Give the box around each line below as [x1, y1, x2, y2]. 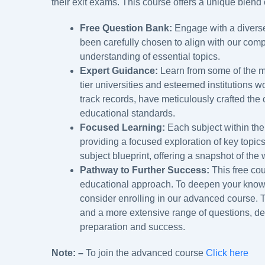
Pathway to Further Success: [80, 164, 209, 175]
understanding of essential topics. [80, 51, 220, 62]
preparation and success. [80, 221, 185, 232]
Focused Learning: [80, 122, 165, 132]
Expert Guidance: [80, 65, 158, 76]
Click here [206, 247, 248, 258]
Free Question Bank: [80, 22, 172, 33]
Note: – [51, 247, 86, 258]
